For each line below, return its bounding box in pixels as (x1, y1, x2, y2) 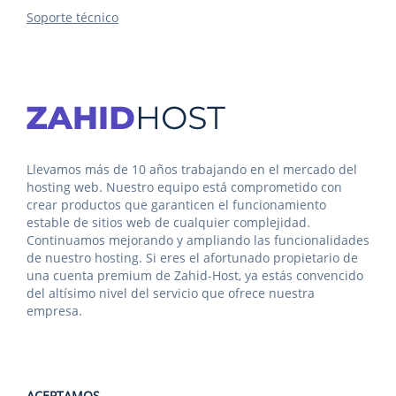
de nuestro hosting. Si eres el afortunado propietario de (27, 249, 358, 266)
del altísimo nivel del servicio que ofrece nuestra (27, 285, 315, 301)
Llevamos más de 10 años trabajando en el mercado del (27, 161, 357, 178)
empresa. (27, 302, 82, 319)
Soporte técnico (27, 9, 118, 26)
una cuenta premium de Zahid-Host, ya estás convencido (27, 267, 363, 284)
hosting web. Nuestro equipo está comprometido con (27, 179, 342, 195)
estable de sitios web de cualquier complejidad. (27, 214, 310, 231)
